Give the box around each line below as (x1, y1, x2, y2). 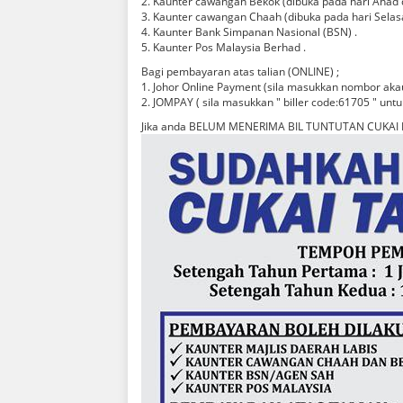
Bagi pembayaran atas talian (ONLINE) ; (141, 63, 339, 79)
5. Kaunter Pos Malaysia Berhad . (141, 39, 306, 55)
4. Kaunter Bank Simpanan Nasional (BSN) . (141, 23, 357, 40)
